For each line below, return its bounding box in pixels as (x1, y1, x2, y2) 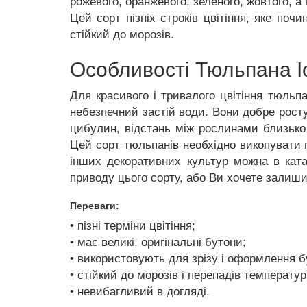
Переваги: (70, 200, 119, 211)
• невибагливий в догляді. (70, 285, 210, 298)
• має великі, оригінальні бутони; (70, 236, 246, 249)
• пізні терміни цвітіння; (70, 219, 195, 232)
